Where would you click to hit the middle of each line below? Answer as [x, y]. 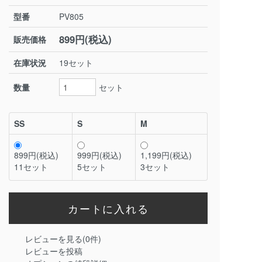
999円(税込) [100, 155]
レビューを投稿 [54, 251]
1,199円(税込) [166, 155]
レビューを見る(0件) [63, 239]
